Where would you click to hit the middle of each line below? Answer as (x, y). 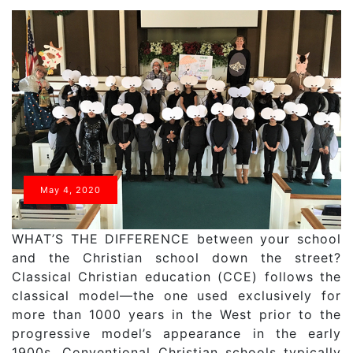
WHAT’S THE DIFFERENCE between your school (176, 239)
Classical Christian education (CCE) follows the (176, 277)
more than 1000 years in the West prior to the (176, 315)
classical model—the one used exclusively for (176, 296)
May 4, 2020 (71, 190)
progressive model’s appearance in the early (176, 334)
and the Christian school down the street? (176, 258)
